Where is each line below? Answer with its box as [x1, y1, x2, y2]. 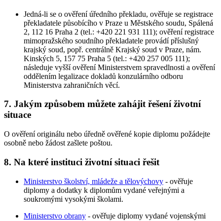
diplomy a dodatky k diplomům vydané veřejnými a [24, 185, 184, 194]
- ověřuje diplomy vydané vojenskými [86, 211, 206, 220]
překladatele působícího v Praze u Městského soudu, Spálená [24, 18, 213, 27]
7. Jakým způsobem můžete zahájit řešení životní [4, 99, 201, 110]
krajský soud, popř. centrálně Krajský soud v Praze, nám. [24, 45, 201, 54]
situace [4, 110, 31, 120]
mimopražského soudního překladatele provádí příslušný [24, 36, 199, 45]
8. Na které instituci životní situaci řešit [4, 156, 159, 167]
